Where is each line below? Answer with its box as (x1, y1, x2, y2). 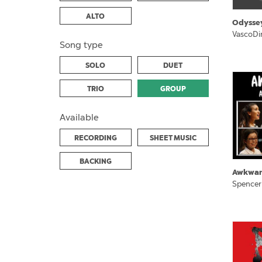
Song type (60, 39, 103, 50)
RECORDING (74, 133, 117, 143)
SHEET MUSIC (149, 133, 196, 143)
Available (60, 112, 99, 123)
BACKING (79, 156, 112, 166)
